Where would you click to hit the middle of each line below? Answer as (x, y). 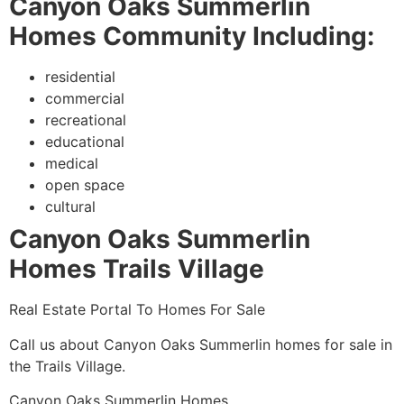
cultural (70, 207)
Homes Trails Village (140, 269)
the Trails (40, 366)
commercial (85, 99)
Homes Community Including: (192, 37)
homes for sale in (331, 344)
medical (72, 164)
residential (80, 77)
